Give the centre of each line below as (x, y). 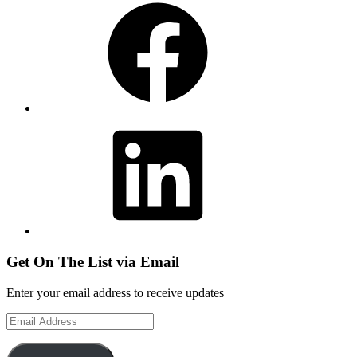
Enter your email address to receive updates (115, 292)
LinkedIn (61, 122)
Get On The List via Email (93, 262)
